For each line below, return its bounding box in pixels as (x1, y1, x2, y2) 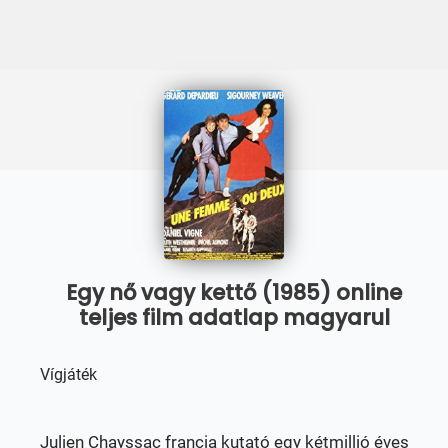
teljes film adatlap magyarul (78, 303, 390, 332)
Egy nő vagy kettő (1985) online (66, 278, 402, 307)
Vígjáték (40, 365, 97, 384)
